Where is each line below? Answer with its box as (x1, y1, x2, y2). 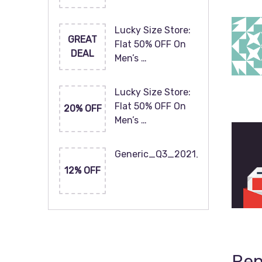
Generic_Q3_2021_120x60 (115, 149, 236, 160)
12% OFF (64, 165, 101, 176)
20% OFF (63, 103, 102, 114)
